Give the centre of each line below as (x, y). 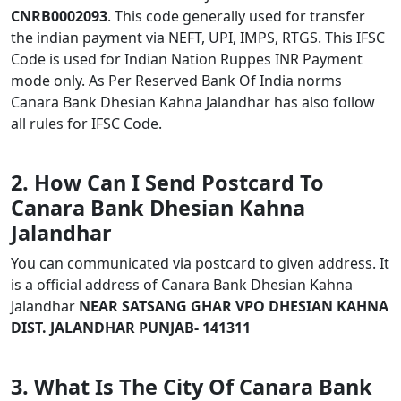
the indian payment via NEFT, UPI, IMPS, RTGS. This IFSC (198, 38)
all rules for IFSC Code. (86, 124)
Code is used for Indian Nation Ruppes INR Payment (187, 59)
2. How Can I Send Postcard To (167, 183)
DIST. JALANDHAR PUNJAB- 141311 (131, 328)
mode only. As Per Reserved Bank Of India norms (176, 81)
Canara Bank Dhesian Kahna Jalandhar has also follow (193, 102)
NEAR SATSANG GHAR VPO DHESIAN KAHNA (234, 306)
